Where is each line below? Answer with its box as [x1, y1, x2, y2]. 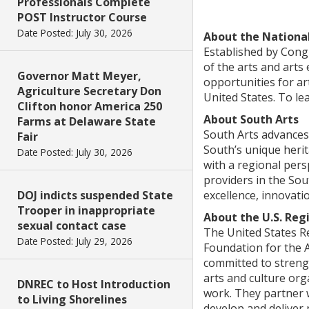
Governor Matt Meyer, [17, 68, 141, 83]
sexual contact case [17, 218, 126, 233]
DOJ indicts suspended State [17, 188, 173, 203]
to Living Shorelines [17, 292, 127, 307]
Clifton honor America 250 [17, 99, 162, 114]
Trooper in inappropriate [17, 203, 155, 218]
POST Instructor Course [17, 10, 147, 25]
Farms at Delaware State [17, 114, 156, 129]
